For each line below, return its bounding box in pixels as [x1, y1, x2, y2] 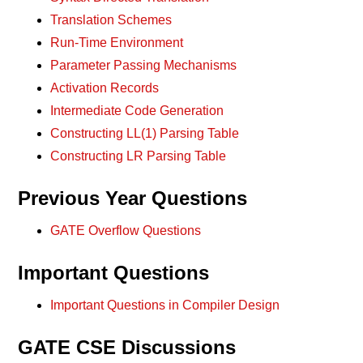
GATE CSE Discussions [18, 336, 237, 358]
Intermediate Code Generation [50, 104, 224, 117]
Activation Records [50, 81, 160, 95]
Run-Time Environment [50, 36, 184, 49]
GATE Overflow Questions [50, 224, 202, 237]
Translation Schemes [50, 13, 173, 27]
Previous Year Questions [18, 187, 248, 209]
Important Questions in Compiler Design [50, 298, 280, 312]
